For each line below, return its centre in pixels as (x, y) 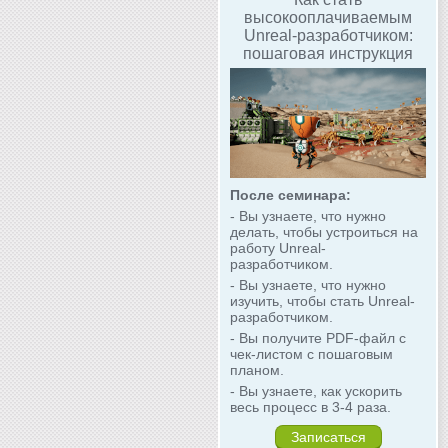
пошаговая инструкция (328, 53)
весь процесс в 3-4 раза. (310, 407)
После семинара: (290, 195)
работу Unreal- (278, 248)
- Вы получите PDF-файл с (318, 338)
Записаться (328, 437)
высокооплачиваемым (328, 17)
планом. (257, 370)
